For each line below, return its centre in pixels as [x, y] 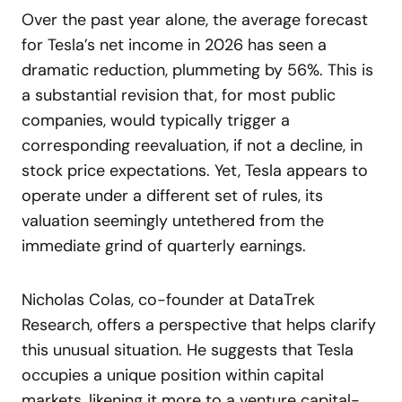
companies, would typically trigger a [156, 120]
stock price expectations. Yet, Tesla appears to [195, 170]
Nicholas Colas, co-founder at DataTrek [168, 300]
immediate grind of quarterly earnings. [164, 246]
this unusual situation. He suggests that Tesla [188, 350]
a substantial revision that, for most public [179, 95]
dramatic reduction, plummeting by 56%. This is [197, 70]
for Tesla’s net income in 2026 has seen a [174, 45]
